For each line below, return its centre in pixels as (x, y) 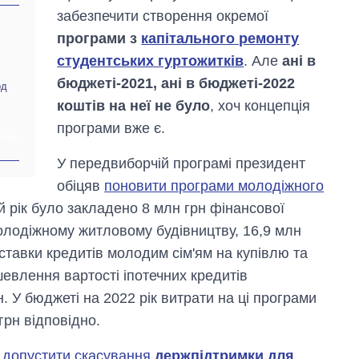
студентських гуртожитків (151, 61)
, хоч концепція (260, 106)
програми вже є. (111, 129)
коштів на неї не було (134, 106)
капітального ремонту (220, 39)
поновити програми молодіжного (214, 186)
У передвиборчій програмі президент (182, 164)
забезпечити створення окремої (163, 16)
